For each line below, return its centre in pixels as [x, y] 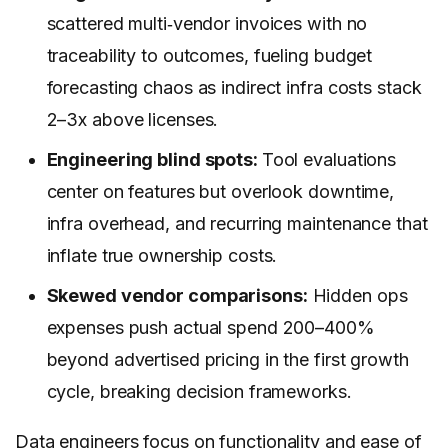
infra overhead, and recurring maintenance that [237, 224]
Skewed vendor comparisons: [177, 296]
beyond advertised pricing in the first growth [227, 360]
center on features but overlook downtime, [220, 192]
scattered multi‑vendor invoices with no [207, 24]
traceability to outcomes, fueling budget [209, 56]
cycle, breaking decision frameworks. [199, 392]
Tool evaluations [329, 160]
